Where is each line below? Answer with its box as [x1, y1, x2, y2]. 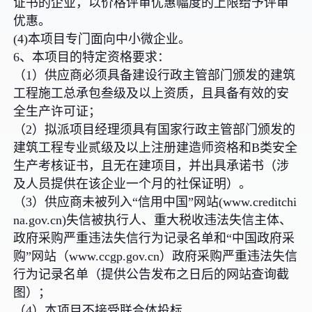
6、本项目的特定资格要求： [13, 49, 171, 64]
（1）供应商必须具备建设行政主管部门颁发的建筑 [13, 68, 296, 82]
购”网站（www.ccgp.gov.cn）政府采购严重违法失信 [13, 249, 298, 263]
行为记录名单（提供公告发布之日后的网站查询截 [13, 267, 290, 281]
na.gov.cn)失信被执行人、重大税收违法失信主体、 [13, 212, 292, 227]
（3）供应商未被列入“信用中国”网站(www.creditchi [13, 194, 297, 209]
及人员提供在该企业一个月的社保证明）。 [13, 176, 252, 191]
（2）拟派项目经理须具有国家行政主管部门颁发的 [13, 122, 296, 136]
